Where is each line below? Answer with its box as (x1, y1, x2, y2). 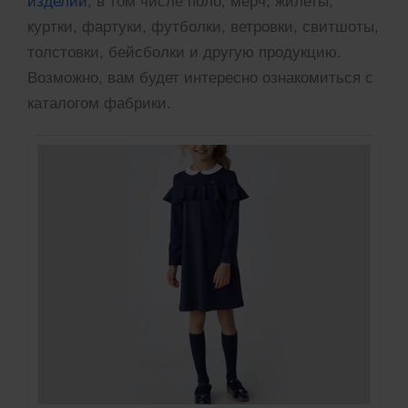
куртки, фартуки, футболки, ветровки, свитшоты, (27, 18, 379, 36)
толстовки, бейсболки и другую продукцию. (27, 44, 342, 62)
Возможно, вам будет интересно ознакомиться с (27, 69, 373, 87)
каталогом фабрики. (27, 95, 171, 113)
